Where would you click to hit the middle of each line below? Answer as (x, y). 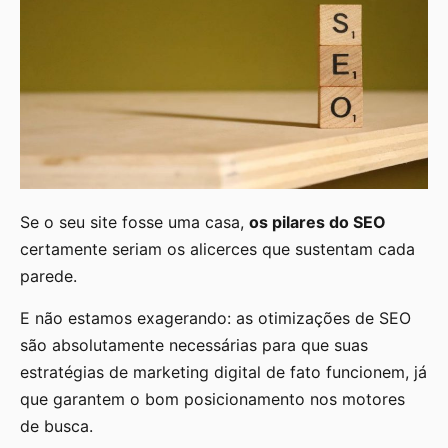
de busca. (56, 425)
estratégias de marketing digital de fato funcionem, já (223, 371)
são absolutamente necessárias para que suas (194, 344)
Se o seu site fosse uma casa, (134, 222)
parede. (51, 276)
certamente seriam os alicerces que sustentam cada (217, 249)
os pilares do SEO (317, 222)
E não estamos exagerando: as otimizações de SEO (215, 317)
